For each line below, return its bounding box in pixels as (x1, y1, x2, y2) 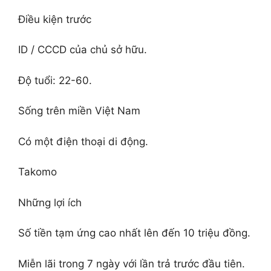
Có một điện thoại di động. (18, 135, 148, 148)
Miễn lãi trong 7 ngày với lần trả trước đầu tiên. (18, 257, 245, 270)
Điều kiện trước (18, 13, 91, 25)
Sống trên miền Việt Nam (18, 105, 140, 117)
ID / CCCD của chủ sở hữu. (18, 44, 147, 56)
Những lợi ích (18, 196, 82, 209)
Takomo (18, 166, 57, 178)
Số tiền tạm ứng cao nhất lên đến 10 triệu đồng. (18, 227, 250, 239)
